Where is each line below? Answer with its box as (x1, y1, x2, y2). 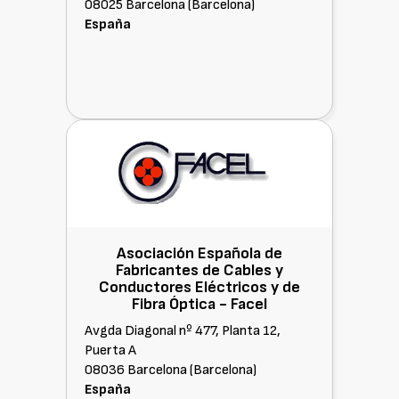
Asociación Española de (117, 244, 282, 263)
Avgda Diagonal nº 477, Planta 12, (85, 322, 281, 339)
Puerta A (85, 342, 136, 359)
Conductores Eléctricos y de (99, 278, 300, 297)
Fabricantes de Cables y (116, 261, 283, 280)
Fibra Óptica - (132, 295, 231, 313)
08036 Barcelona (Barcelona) (85, 362, 256, 379)
